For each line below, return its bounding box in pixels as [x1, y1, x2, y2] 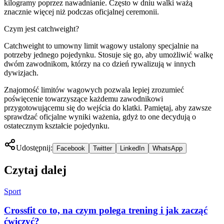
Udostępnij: [16, 143, 52, 152]
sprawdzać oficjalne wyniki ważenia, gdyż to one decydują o [4, 112, 196, 121]
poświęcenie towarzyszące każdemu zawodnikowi [4, 94, 163, 103]
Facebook [56, 144, 85, 152]
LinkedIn [120, 144, 144, 152]
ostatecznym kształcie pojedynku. [4, 121, 109, 130]
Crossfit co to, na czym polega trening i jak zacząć [4, 205, 207, 216]
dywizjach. [4, 68, 38, 77]
